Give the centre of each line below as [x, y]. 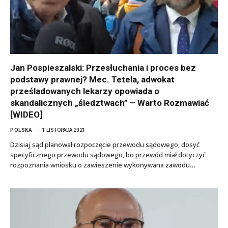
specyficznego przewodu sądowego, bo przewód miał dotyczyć [108, 154]
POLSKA [21, 130]
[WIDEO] [26, 114]
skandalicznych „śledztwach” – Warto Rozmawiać [110, 103]
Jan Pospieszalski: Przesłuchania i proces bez [103, 67]
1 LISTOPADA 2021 [64, 130]
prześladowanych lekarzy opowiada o [85, 91]
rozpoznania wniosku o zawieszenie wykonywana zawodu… [103, 165]
